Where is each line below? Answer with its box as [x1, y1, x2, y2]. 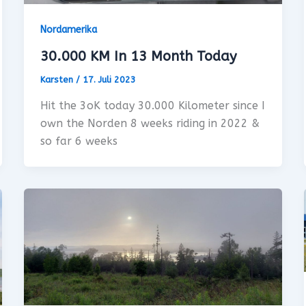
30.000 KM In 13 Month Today [40, 48, 236, 65]
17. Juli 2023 [82, 74, 136, 85]
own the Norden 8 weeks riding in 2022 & [40, 116, 260, 130]
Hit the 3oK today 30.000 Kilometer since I [40, 98, 265, 112]
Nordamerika [40, 24, 97, 36]
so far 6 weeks [40, 134, 117, 148]
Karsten [40, 74, 76, 85]
